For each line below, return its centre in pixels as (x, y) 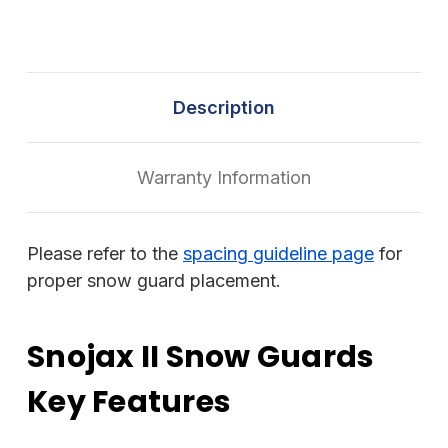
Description (224, 107)
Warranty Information (224, 177)
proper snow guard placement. (154, 280)
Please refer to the (105, 253)
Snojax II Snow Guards (201, 357)
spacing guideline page (278, 253)
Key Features (129, 402)
